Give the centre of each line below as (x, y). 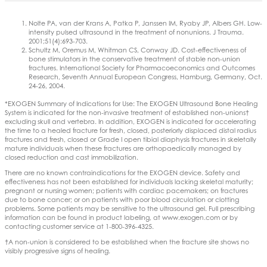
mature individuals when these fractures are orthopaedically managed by (123, 148)
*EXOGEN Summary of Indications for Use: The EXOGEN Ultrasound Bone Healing (131, 103)
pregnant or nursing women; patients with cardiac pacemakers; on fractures (126, 190)
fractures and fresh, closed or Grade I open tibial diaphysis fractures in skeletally (131, 139)
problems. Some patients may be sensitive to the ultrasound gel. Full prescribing (130, 208)
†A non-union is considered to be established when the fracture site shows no (127, 242)
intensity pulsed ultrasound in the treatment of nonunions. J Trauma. (136, 32)
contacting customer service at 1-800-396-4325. (79, 226)
